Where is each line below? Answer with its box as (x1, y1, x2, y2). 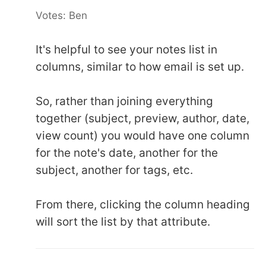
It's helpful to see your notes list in (36, 43, 217, 56)
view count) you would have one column (36, 129, 249, 142)
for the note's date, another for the (36, 146, 218, 160)
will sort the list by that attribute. (36, 215, 210, 229)
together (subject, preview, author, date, (36, 112, 249, 125)
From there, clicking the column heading (36, 198, 250, 211)
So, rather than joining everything (36, 94, 213, 108)
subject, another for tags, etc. (36, 163, 193, 177)
